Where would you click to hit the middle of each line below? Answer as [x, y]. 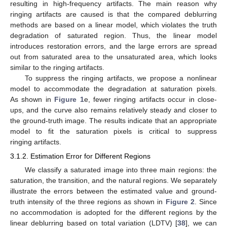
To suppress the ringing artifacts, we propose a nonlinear [121, 78]
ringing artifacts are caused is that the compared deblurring [113, 14]
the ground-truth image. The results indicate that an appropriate [113, 120]
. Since [206, 201]
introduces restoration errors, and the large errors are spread [113, 46]
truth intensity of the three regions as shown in [88, 201]
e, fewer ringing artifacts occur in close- [150, 99]
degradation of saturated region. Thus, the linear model [113, 35]
